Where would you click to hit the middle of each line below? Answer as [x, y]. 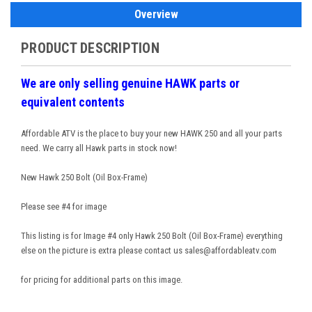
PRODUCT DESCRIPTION [90, 48]
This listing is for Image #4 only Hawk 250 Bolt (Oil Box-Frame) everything [152, 235]
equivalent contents [73, 102]
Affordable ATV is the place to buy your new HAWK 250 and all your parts [151, 133]
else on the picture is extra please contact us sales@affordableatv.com [149, 250]
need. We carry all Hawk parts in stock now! [99, 148]
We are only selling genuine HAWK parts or [130, 83]
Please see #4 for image [64, 206]
